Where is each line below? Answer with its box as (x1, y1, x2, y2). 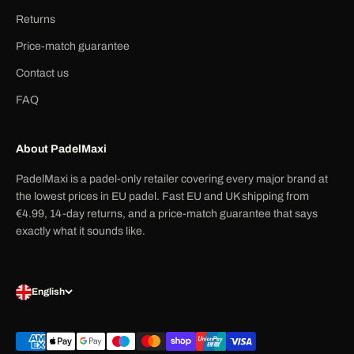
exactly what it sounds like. (16, 224, 145, 237)
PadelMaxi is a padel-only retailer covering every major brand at (16, 172, 328, 185)
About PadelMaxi (16, 142, 107, 155)
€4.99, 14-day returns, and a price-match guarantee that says (16, 207, 318, 220)
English (32, 286, 65, 298)
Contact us (16, 66, 69, 79)
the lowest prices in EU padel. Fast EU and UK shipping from (16, 190, 309, 202)
